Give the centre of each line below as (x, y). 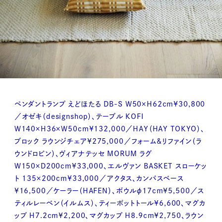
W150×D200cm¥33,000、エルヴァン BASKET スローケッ (111, 166)
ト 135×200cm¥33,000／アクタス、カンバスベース (99, 179)
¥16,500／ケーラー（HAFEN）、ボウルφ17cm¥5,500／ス (109, 191)
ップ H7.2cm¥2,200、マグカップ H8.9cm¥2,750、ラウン (109, 216)
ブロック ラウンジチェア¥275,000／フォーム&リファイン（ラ (108, 141)
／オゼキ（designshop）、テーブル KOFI (79, 117)
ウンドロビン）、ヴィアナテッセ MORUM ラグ (83, 154)
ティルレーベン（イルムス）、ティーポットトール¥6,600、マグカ (110, 203)
